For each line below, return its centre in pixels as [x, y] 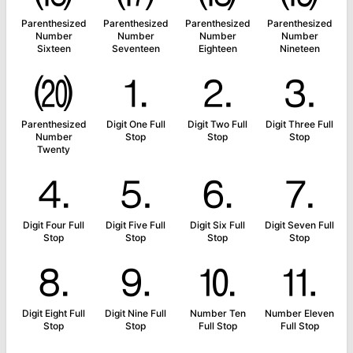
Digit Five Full [136, 225]
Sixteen [54, 48]
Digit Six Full [217, 225]
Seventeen [136, 48]
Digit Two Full [217, 124]
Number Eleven [299, 313]
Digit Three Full [299, 124]
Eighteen [217, 48]
